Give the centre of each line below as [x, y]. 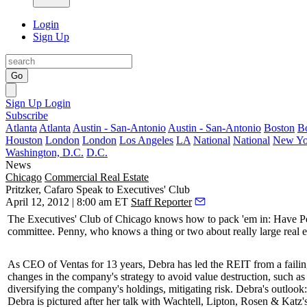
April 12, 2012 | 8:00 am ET [67, 202]
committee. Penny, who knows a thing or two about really [134, 231]
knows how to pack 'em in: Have [224, 219]
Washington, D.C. [45, 152]
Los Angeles [146, 140]
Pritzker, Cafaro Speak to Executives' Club [98, 189]
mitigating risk [199, 289]
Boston [279, 128]
